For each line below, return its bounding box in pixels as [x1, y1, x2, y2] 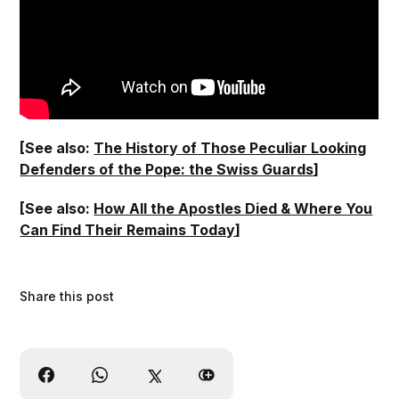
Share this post [20, 288, 115, 304]
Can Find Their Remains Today [20, 220, 236, 239]
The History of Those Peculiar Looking [94, 138, 367, 157]
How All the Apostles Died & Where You [94, 199, 373, 217]
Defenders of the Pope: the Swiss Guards [20, 159, 314, 178]
